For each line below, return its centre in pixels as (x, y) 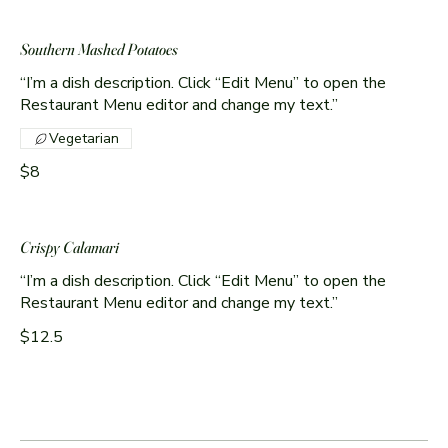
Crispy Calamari (69, 247)
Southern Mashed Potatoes (99, 49)
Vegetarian (84, 139)
